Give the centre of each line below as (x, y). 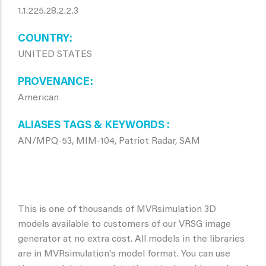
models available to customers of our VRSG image (124, 224)
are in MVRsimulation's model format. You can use (124, 254)
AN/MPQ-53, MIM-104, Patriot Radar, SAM (109, 141)
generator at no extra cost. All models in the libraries (131, 239)
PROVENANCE (54, 83)
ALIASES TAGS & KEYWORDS (92, 126)
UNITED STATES (55, 55)
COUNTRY (44, 39)
